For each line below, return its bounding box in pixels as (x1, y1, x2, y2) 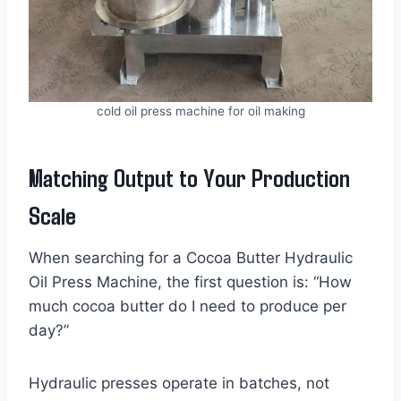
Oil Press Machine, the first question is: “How (29, 272, 352, 291)
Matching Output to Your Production (29, 161, 350, 192)
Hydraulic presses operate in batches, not (29, 373, 329, 392)
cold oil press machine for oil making (96, 103, 305, 118)
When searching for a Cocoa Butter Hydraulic (29, 248, 353, 267)
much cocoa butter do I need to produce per (29, 296, 346, 315)
